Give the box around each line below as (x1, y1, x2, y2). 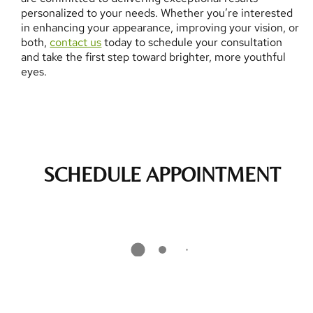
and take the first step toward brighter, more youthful (21, 49, 286, 64)
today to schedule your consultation (101, 34, 283, 50)
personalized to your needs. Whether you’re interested (21, 5, 293, 20)
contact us (50, 34, 102, 50)
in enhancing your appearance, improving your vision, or (21, 20, 300, 35)
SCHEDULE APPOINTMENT (43, 163, 281, 187)
